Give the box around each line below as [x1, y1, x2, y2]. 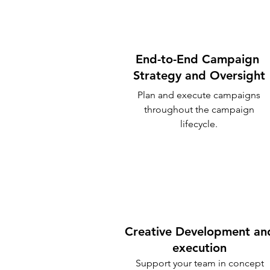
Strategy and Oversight [133, 68, 265, 83]
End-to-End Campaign [135, 52, 263, 66]
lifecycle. [180, 118, 218, 130]
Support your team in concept [135, 257, 264, 269]
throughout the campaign [143, 104, 254, 115]
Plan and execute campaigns [137, 89, 260, 101]
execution [172, 240, 227, 255]
